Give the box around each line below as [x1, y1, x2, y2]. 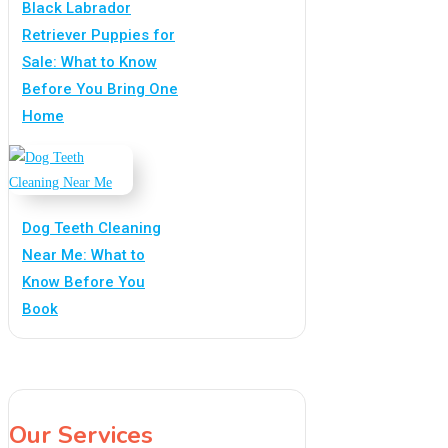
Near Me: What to [22, 246, 145, 265]
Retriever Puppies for [22, 26, 175, 45]
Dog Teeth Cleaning [22, 219, 161, 238]
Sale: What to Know [22, 53, 157, 72]
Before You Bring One [22, 80, 178, 99]
